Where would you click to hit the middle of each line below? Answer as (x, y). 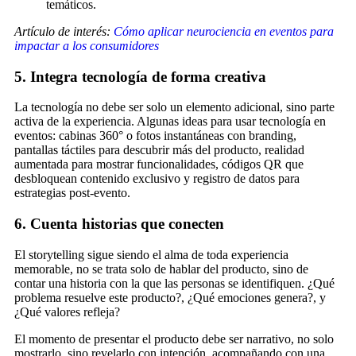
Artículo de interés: (64, 31)
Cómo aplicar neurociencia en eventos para (224, 31)
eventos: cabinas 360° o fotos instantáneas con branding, (155, 136)
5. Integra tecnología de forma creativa (140, 76)
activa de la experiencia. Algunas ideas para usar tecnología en (170, 122)
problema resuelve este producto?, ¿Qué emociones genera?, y (170, 297)
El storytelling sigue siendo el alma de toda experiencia (151, 254)
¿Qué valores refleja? (67, 311)
